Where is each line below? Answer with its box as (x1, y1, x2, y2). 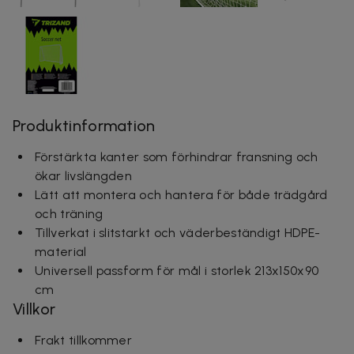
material (35, 243, 87, 259)
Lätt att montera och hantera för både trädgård (35, 186, 328, 202)
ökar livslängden (35, 168, 133, 183)
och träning (35, 205, 104, 221)
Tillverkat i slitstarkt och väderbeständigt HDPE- (35, 224, 321, 240)
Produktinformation (13, 115, 156, 135)
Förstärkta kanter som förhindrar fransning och (35, 149, 318, 164)
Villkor (13, 299, 56, 318)
